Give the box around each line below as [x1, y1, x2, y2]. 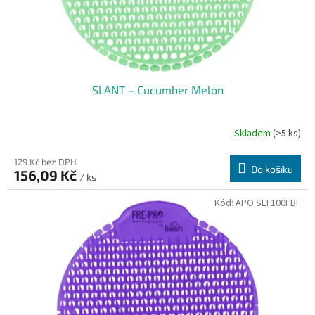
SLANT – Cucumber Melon [91, 82, 224, 96]
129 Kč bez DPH [14, 155, 77, 167]
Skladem [234, 127, 273, 141]
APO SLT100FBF [236, 195, 301, 210]
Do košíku [251, 162, 293, 175]
